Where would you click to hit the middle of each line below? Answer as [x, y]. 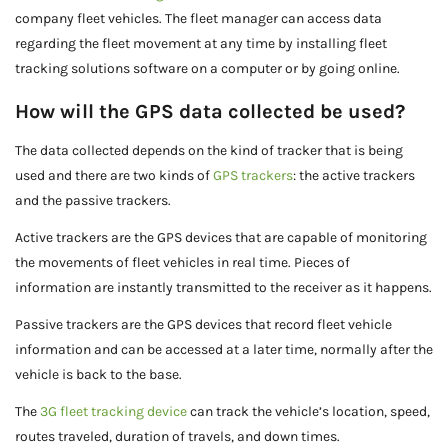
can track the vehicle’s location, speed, [308, 411]
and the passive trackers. [93, 200]
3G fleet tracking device [113, 411]
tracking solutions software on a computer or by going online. [207, 68]
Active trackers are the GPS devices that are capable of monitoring [221, 237]
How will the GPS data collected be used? [210, 111]
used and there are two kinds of [114, 175]
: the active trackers [354, 175]
